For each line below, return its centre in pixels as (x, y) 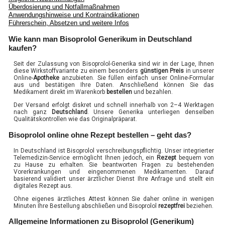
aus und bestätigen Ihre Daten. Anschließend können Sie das (114, 85)
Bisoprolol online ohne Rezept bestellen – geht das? (100, 135)
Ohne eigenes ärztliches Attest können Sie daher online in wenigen (114, 199)
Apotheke (46, 78)
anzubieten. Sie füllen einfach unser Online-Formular (137, 78)
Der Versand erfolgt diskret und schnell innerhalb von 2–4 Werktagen (114, 105)
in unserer (199, 71)
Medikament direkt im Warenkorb (60, 92)
